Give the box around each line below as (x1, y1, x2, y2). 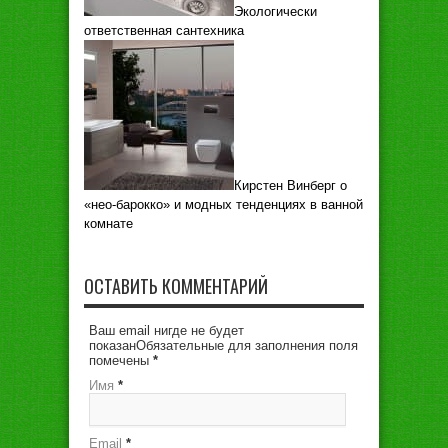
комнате (84, 215, 133, 231)
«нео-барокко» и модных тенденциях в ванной (84, 196, 363, 212)
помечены (89, 352, 153, 368)
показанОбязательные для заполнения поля (89, 337, 358, 353)
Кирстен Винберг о (234, 177, 347, 193)
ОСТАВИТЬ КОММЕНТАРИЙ (84, 272, 268, 299)
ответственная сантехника (84, 22, 244, 38)
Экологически (234, 3, 317, 19)
